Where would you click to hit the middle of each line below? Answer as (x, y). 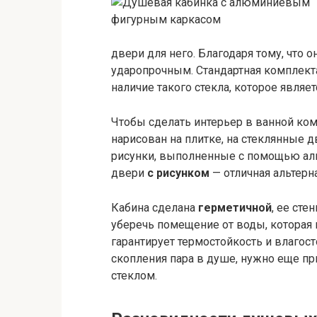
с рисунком (178, 173)
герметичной (235, 208)
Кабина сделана (155, 208)
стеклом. (134, 276)
